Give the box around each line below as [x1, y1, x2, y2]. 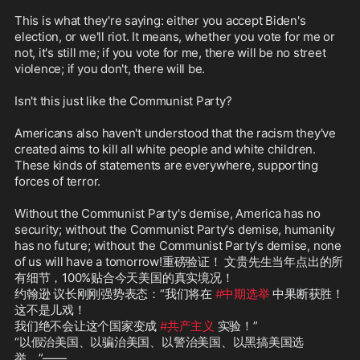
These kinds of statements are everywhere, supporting [14, 157, 319, 174]
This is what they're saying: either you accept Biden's [14, 13, 306, 29]
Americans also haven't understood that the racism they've [14, 125, 336, 141]
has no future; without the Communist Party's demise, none [14, 238, 342, 254]
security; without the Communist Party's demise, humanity [14, 222, 336, 238]
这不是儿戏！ [14, 302, 86, 318]
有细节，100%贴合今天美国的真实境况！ [14, 270, 239, 286]
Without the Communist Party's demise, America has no [14, 206, 321, 222]
